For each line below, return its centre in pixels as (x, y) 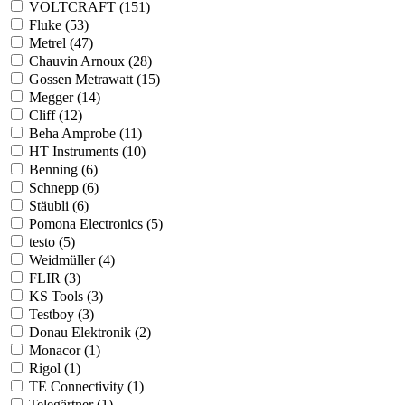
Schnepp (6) (64, 188)
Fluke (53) (59, 25)
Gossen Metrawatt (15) (94, 80)
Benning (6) (63, 170)
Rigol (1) (55, 369)
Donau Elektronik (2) (90, 333)
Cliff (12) (56, 116)
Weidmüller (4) (72, 260)
